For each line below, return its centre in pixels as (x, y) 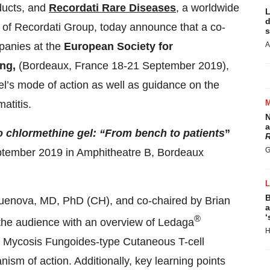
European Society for (118, 46)
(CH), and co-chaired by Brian (157, 201)
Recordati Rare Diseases (112, 8)
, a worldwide (208, 8)
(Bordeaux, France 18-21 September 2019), (124, 66)
